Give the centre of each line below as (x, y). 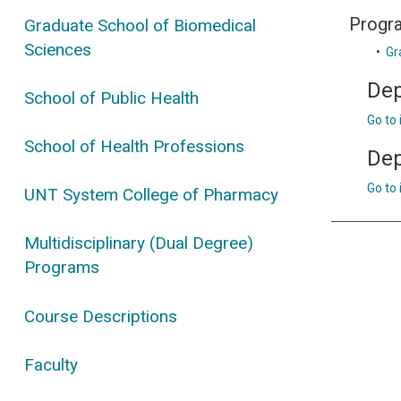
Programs (62, 268)
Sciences (58, 49)
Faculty (51, 364)
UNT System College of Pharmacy (152, 195)
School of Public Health (112, 98)
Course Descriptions (101, 316)
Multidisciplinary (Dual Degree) (139, 243)
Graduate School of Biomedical (141, 25)
